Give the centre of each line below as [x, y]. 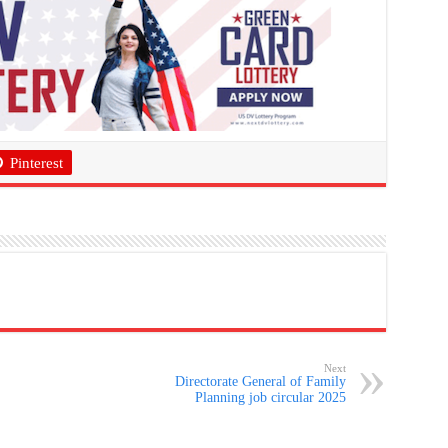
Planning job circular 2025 [270, 398]
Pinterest [36, 163]
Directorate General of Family [260, 382]
